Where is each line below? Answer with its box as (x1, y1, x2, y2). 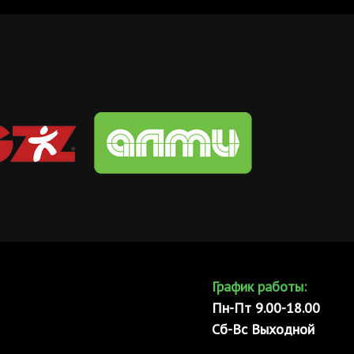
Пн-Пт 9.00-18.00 (212, 298, 320, 317)
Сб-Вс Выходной (212, 319, 314, 338)
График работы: (212, 277, 307, 296)
